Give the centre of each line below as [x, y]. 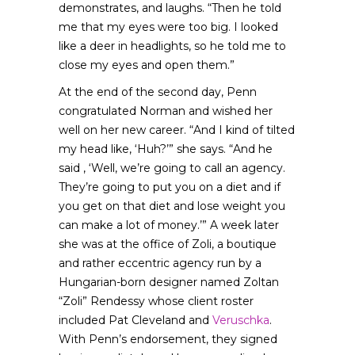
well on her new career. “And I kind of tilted [177, 130]
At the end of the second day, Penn [158, 92]
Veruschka [241, 320]
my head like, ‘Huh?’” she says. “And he [166, 149]
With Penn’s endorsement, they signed [168, 339]
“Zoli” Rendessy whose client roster [156, 301]
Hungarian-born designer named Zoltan [169, 282]
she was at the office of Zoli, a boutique [168, 244]
